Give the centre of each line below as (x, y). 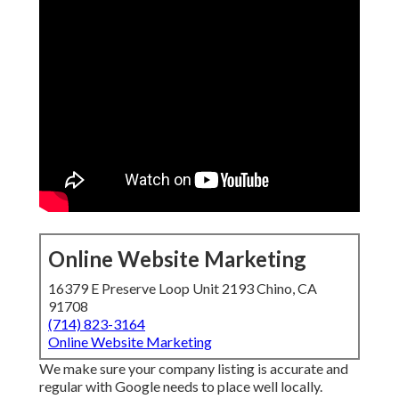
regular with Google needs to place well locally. (181, 387)
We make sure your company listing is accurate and (194, 369)
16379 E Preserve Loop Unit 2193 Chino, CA (183, 289)
